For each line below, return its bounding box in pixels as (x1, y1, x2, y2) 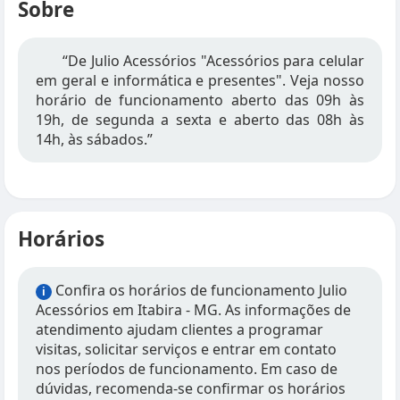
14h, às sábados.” (36, 129, 153, 149)
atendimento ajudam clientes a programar (36, 320, 323, 339)
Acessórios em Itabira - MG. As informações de (36, 300, 351, 320)
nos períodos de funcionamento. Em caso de (36, 359, 337, 379)
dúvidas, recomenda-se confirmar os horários (36, 379, 346, 398)
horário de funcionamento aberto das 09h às (36, 90, 364, 110)
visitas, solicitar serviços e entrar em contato (36, 339, 337, 359)
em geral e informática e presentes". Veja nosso (36, 71, 364, 90)
